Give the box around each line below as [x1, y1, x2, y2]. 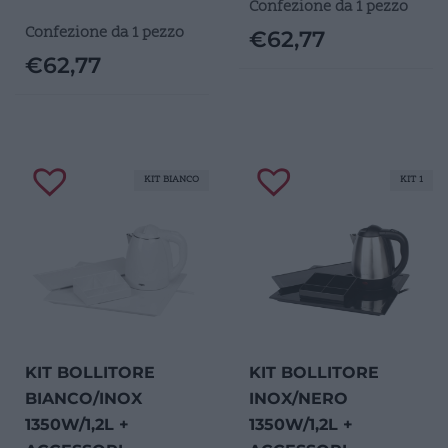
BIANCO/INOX [25, 388, 142, 408]
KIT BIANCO [144, 172, 199, 187]
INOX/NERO [249, 388, 348, 408]
